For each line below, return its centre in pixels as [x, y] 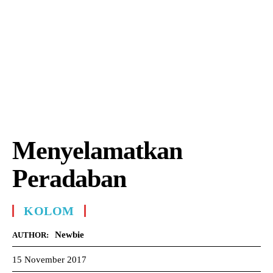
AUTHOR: [30, 235]
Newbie [69, 235]
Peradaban [69, 179]
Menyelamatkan [97, 151]
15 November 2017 [49, 259]
